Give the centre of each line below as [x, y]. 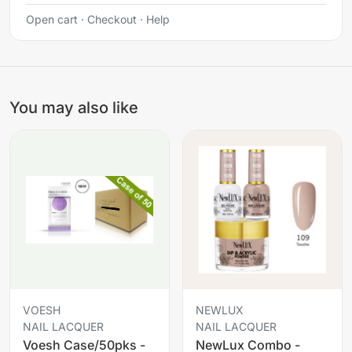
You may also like [74, 107]
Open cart [52, 19]
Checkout [112, 19]
